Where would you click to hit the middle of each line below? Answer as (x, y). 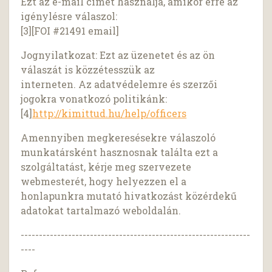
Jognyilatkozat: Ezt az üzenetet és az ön (118, 55)
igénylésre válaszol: (69, 16)
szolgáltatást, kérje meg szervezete (106, 167)
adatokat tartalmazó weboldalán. (101, 211)
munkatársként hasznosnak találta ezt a (120, 152)
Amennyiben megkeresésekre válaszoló (118, 138)
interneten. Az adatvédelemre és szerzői (119, 84)
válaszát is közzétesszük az (88, 70)
